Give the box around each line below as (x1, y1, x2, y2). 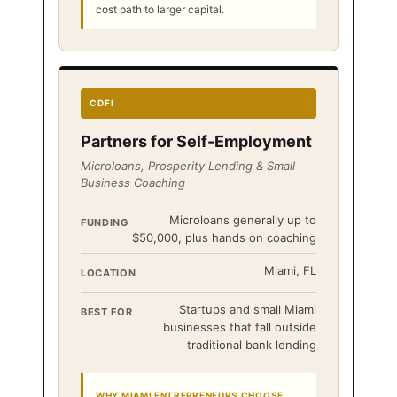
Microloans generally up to (169, 212, 316, 227)
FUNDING (81, 215, 128, 229)
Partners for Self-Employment (81, 131, 312, 151)
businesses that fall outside (163, 319, 316, 334)
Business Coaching (81, 175, 185, 190)
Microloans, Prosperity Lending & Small (81, 158, 295, 173)
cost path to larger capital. (96, 2, 224, 16)
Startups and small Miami (179, 301, 316, 316)
